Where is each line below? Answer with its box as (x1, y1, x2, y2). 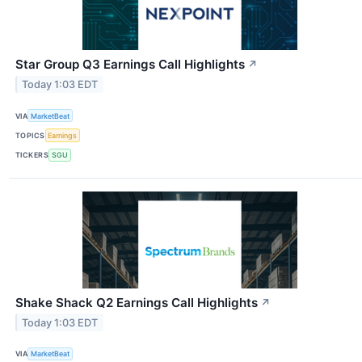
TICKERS (15, 150, 49, 160)
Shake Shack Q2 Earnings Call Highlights (15, 294, 258, 310)
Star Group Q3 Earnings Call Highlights (15, 57, 245, 73)
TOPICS (15, 131, 45, 141)
